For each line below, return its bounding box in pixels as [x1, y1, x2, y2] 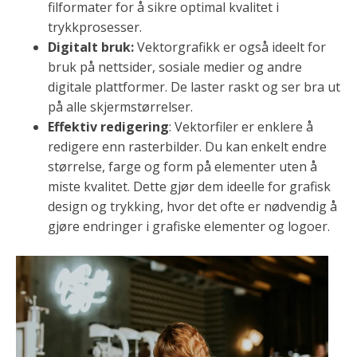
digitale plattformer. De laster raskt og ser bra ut [48, 78, 340, 96]
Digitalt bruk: [48, 38, 134, 57]
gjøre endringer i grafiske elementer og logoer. [48, 218, 330, 236]
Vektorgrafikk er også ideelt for [134, 38, 326, 57]
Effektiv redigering [48, 118, 169, 136]
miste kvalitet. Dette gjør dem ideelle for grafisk [48, 178, 331, 196]
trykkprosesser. [48, 18, 142, 37]
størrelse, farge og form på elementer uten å [48, 158, 317, 176]
